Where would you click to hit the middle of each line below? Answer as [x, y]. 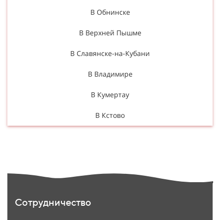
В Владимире [110, 74]
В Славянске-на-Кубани [110, 53]
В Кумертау [110, 94]
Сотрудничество [53, 202]
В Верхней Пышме [110, 32]
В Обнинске [110, 12]
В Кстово [110, 115]
